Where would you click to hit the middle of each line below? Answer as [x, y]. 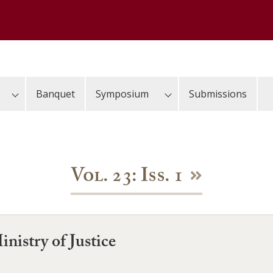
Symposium [122, 94]
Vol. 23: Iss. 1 [127, 178]
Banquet [55, 94]
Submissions [218, 94]
